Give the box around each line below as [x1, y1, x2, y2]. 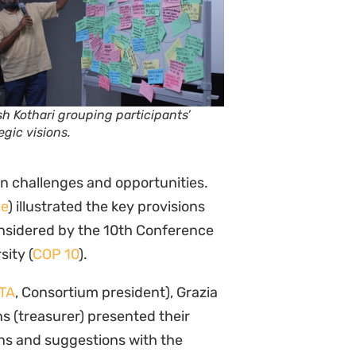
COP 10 [33, 246, 79, 263]
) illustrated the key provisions [8, 198, 205, 215]
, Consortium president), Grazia [15, 284, 218, 301]
